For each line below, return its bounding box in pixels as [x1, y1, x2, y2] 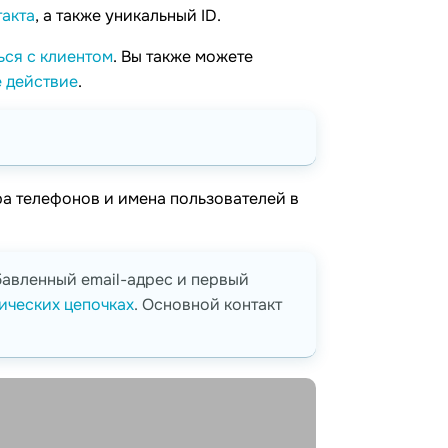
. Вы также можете [113, 46, 253, 68]
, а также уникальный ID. [35, 5, 221, 27]
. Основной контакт [134, 294, 282, 316]
